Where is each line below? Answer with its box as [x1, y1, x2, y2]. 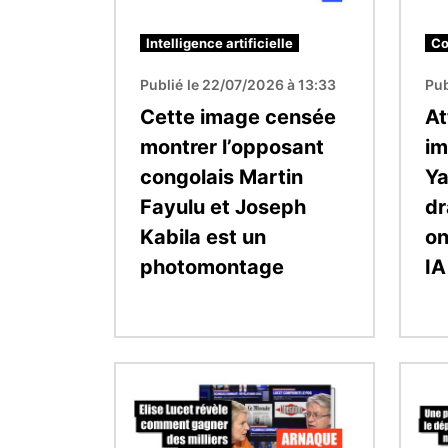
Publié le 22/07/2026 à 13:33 [140, 75, 337, 93]
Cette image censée [140, 104, 336, 129]
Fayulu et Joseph [140, 194, 306, 219]
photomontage [140, 254, 284, 279]
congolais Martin [140, 164, 303, 189]
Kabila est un [140, 224, 266, 249]
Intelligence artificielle [146, 34, 293, 51]
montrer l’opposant [140, 134, 324, 159]
